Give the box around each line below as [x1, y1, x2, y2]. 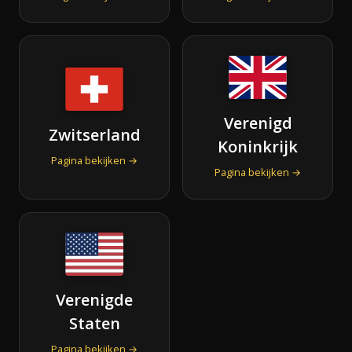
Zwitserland [48, 123, 141, 145]
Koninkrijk [218, 135, 298, 157]
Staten [68, 312, 120, 334]
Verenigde [56, 288, 133, 310]
